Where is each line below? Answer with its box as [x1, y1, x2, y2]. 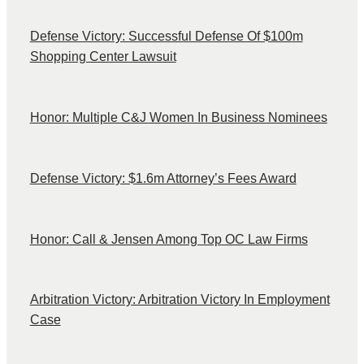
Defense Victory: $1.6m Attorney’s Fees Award [29, 171, 297, 185]
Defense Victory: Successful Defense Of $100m [29, 28, 303, 43]
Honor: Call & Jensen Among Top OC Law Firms [29, 232, 308, 246]
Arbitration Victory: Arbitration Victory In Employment [29, 292, 330, 307]
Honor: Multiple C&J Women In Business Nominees [29, 110, 327, 124]
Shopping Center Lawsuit [29, 49, 176, 63]
